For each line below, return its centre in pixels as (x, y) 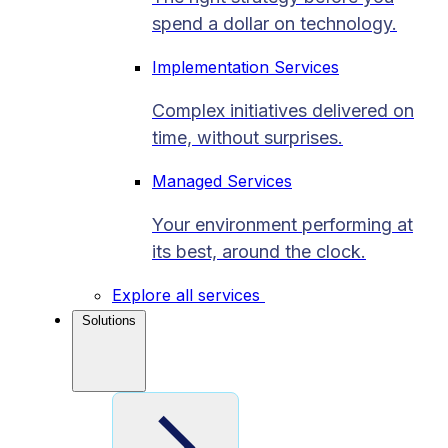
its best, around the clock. (259, 251)
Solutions (109, 320)
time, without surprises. (247, 137)
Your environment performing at (282, 224)
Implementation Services (245, 66)
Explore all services (188, 294)
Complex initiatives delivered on (283, 110)
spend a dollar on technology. (274, 23)
